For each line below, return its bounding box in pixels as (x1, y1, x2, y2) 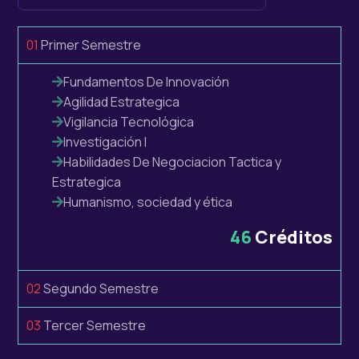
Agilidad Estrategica (63, 93, 179, 111)
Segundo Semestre (41, 280, 159, 298)
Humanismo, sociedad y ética (63, 193, 232, 212)
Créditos (252, 225, 333, 250)
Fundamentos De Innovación (63, 73, 232, 91)
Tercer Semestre (41, 317, 146, 335)
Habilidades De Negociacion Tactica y (63, 153, 281, 171)
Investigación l (63, 133, 147, 151)
